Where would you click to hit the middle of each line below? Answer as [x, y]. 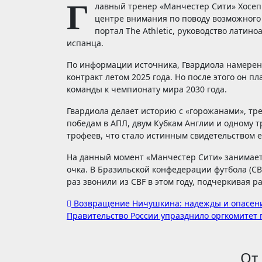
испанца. [85, 43]
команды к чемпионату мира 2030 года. [147, 89]
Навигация [116, 207]
